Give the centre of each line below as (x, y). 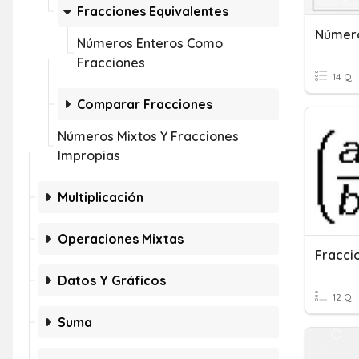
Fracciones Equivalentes (153, 11)
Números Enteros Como (150, 43)
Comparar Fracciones (145, 104)
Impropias (89, 155)
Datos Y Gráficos (112, 280)
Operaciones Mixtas (121, 239)
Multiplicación (101, 197)
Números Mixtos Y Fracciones (148, 136)
